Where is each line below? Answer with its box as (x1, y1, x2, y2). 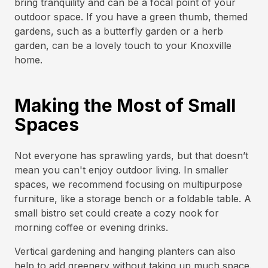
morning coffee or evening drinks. (14, 221, 168, 233)
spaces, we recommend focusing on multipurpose (14, 178, 242, 190)
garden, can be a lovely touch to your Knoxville (14, 39, 232, 51)
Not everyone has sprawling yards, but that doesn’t (14, 150, 248, 162)
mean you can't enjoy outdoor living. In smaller (14, 164, 229, 176)
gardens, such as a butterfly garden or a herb (14, 25, 223, 37)
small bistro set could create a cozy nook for (14, 207, 219, 219)
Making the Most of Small (14, 95, 236, 116)
